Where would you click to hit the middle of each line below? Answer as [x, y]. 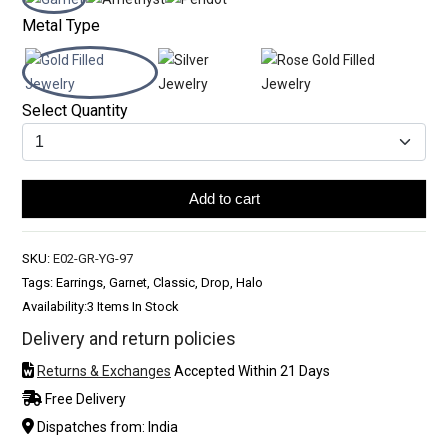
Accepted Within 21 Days [250, 370]
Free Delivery [84, 398]
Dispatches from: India [106, 426]
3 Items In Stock [133, 306]
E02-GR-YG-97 [93, 258]
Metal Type [61, 25]
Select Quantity [75, 110]
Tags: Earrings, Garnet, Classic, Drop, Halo [142, 282]
